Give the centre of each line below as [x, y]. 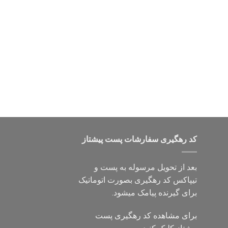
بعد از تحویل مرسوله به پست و [146, 167]
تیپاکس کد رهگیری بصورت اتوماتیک [138, 180]
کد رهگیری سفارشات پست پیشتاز [139, 139]
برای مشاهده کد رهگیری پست [146, 216]
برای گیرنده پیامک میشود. [154, 192]
